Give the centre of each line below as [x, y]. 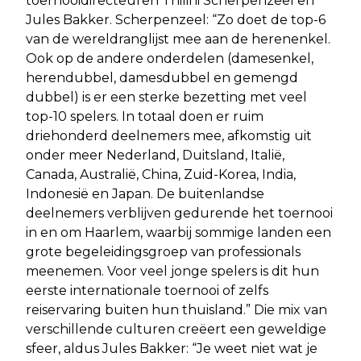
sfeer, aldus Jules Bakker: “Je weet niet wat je [172, 348]
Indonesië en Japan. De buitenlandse [145, 193]
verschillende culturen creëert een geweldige [176, 329]
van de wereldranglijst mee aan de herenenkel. [178, 39]
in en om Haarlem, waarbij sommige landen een [178, 232]
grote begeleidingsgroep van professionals [163, 251]
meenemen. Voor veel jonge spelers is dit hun [172, 271]
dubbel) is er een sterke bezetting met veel [166, 97]
